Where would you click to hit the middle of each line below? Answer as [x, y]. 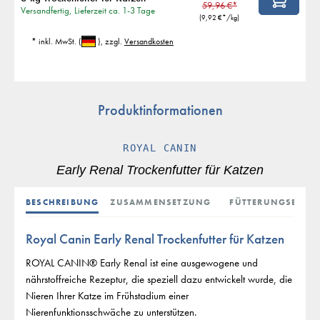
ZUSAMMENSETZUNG [161, 202]
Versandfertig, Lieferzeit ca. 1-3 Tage [88, 10]
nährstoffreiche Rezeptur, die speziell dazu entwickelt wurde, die [159, 280]
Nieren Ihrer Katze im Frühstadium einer [107, 296]
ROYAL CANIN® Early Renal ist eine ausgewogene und [142, 263]
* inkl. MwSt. [55, 42]
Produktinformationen [160, 110]
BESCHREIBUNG [62, 202]
